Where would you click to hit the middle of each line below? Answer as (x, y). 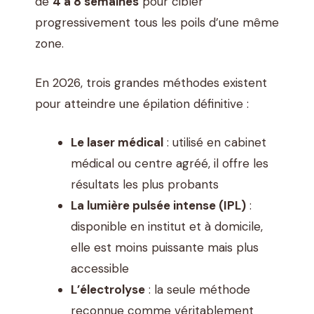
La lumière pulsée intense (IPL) (158, 206)
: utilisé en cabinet (215, 143)
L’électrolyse (108, 290)
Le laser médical (117, 143)
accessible (100, 269)
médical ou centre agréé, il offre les (170, 164)
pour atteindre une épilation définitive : (142, 103)
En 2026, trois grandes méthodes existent (151, 82)
